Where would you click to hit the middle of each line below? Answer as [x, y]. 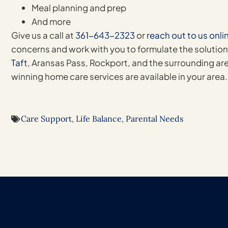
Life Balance [99, 119]
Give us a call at [43, 35]
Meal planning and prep [79, 8]
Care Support [46, 119]
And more [51, 22]
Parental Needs [154, 119]
